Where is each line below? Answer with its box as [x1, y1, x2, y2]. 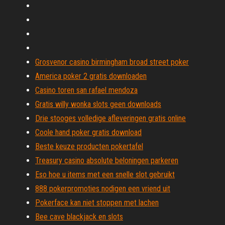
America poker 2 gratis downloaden [35, 71, 147, 81]
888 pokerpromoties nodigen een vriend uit [35, 184, 170, 193]
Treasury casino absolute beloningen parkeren [35, 156, 178, 165]
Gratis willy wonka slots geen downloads [35, 99, 161, 109]
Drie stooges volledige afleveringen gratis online [35, 114, 186, 123]
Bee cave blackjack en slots [35, 212, 123, 221]
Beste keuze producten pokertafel [35, 142, 143, 151]
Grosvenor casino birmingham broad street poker [35, 57, 189, 67]
